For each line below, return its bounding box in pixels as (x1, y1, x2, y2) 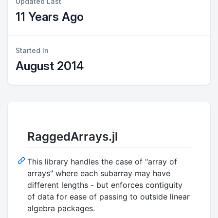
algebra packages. (27, 203, 95, 214)
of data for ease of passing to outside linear (27, 192, 190, 202)
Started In (16, 46, 49, 54)
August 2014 (16, 59, 84, 73)
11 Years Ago (16, 10, 84, 24)
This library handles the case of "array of (27, 157, 177, 167)
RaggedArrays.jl (27, 129, 118, 144)
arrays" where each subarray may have (27, 168, 170, 179)
